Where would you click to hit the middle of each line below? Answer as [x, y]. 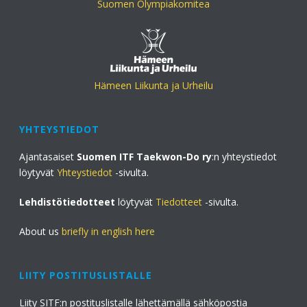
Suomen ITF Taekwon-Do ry [145, 157]
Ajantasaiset [48, 157]
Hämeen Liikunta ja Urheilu [153, 86]
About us [41, 232]
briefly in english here [109, 232]
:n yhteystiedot [245, 157]
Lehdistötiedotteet [67, 202]
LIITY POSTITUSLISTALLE [86, 275]
